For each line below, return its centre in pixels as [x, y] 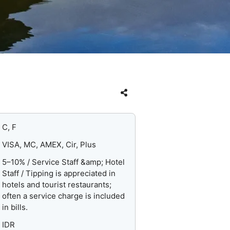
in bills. [15, 207]
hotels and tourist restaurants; [57, 185]
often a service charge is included [64, 196]
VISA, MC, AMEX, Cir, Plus [49, 145]
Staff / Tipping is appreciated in [59, 174]
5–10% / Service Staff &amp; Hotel [64, 162]
